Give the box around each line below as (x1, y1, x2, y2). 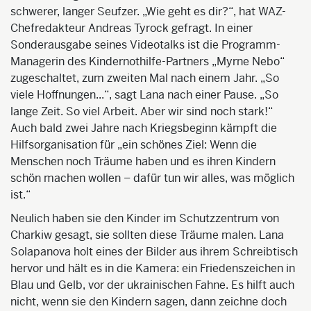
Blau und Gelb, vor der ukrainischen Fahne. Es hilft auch (10, 277, 294, 292)
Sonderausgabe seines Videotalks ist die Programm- (10, 37, 280, 52)
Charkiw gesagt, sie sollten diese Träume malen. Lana (10, 227, 284, 242)
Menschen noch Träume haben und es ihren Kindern (10, 153, 276, 169)
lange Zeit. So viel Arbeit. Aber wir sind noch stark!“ (10, 103, 273, 119)
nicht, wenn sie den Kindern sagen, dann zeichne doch (10, 294, 287, 309)
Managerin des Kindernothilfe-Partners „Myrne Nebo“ (10, 53, 285, 69)
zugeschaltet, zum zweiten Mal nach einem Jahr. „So (10, 70, 279, 85)
